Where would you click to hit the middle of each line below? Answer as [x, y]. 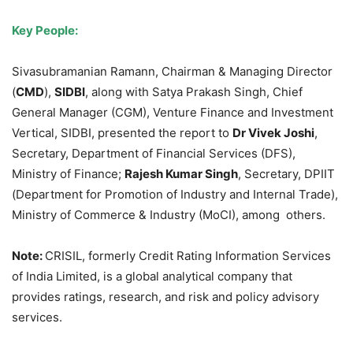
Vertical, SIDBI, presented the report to [122, 133]
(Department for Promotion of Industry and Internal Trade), [175, 195]
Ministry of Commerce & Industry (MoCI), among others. [169, 215]
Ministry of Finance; [68, 174]
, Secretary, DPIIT [286, 174]
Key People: [45, 31]
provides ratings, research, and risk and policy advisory [165, 297]
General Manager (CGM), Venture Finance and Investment [173, 113]
